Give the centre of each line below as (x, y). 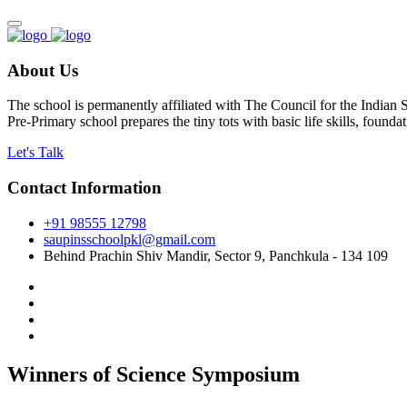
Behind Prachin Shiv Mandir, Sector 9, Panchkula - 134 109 (216, 255)
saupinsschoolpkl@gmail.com (129, 239)
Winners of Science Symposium (154, 374)
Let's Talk (35, 153)
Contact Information (84, 188)
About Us (43, 70)
